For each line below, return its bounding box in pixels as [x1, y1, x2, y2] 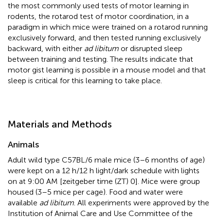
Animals [8, 139, 39, 150]
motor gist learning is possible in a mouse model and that [8, 65, 206, 74]
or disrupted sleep [119, 43, 182, 53]
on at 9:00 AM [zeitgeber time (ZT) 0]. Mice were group [8, 176, 200, 186]
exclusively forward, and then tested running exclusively [8, 33, 201, 42]
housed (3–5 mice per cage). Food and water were [8, 187, 183, 197]
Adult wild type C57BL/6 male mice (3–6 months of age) [8, 155, 205, 164]
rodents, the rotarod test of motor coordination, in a [8, 11, 189, 21]
